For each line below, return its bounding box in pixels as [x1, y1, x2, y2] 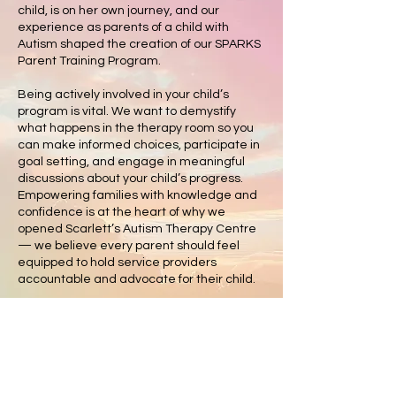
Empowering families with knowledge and [18, 189, 257, 202]
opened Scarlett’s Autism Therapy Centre [18, 223, 256, 235]
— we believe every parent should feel [18, 240, 240, 252]
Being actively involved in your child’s [18, 88, 229, 101]
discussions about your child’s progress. [18, 172, 243, 185]
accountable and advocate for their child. [18, 273, 255, 286]
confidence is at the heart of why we [18, 206, 225, 218]
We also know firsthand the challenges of [18, 307, 253, 319]
